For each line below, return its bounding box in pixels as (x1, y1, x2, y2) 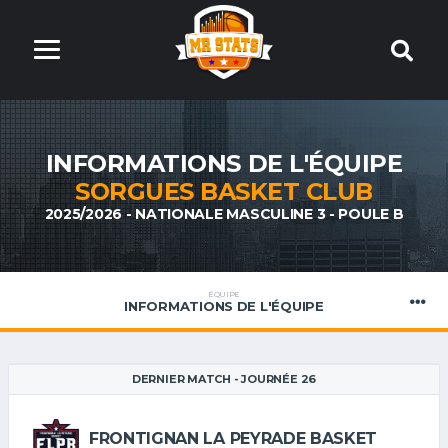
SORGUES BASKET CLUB (75, 177, 373, 206)
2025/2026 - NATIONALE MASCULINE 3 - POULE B (44, 205, 404, 223)
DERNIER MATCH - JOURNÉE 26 (131, 372, 317, 386)
